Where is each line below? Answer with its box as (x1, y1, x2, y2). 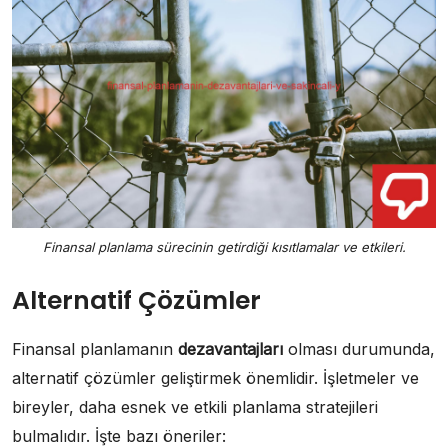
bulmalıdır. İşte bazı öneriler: (12, 425, 226, 446)
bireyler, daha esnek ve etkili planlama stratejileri (12, 396, 378, 417)
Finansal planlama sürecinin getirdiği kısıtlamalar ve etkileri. (42, 238, 406, 255)
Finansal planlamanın (12, 338, 178, 359)
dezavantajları (178, 338, 283, 359)
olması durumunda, (283, 338, 435, 359)
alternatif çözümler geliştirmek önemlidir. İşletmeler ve (12, 367, 419, 388)
